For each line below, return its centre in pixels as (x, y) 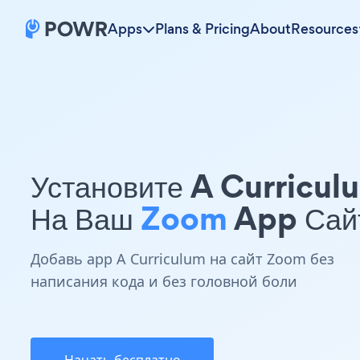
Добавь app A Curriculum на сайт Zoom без (182, 259)
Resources (325, 29)
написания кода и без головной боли (164, 281)
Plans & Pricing (202, 29)
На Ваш (86, 218)
